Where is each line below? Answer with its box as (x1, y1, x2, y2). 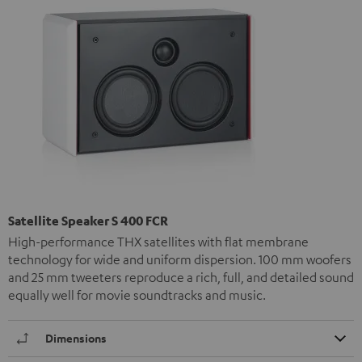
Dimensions (45, 330, 107, 347)
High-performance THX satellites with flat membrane (8, 234, 309, 250)
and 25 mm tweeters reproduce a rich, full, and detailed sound (8, 269, 354, 286)
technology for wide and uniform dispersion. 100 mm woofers (8, 251, 351, 268)
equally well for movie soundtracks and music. (8, 287, 266, 304)
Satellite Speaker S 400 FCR (8, 213, 168, 229)
